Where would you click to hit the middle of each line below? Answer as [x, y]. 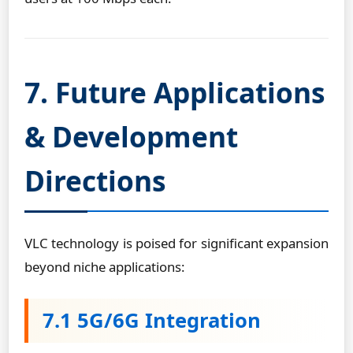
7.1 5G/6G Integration [152, 320]
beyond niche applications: [105, 267]
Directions [95, 180]
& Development [131, 136]
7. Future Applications [175, 92]
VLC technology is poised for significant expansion [176, 243]
